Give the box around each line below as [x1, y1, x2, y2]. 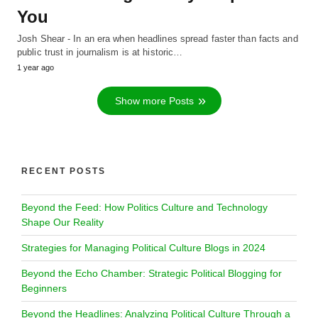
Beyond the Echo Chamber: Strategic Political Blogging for [21, 268, 282, 280]
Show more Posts [114, 95, 194, 107]
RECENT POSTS [21, 166, 106, 177]
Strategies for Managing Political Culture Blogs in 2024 [21, 242, 265, 254]
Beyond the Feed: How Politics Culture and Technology [21, 202, 268, 214]
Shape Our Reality [21, 216, 104, 229]
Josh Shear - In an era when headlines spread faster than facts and [17, 33, 298, 45]
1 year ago [17, 63, 54, 72]
